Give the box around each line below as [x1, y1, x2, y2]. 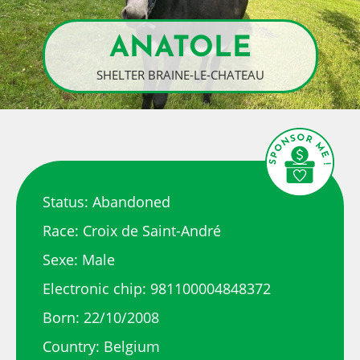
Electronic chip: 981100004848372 [42, 278, 271, 298]
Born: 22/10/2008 [42, 307, 159, 327]
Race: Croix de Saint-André [42, 220, 221, 240]
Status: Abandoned [42, 191, 170, 211]
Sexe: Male [42, 249, 115, 269]
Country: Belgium [42, 336, 160, 356]
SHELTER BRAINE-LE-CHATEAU [96, 67, 264, 83]
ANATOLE [108, 35, 252, 63]
